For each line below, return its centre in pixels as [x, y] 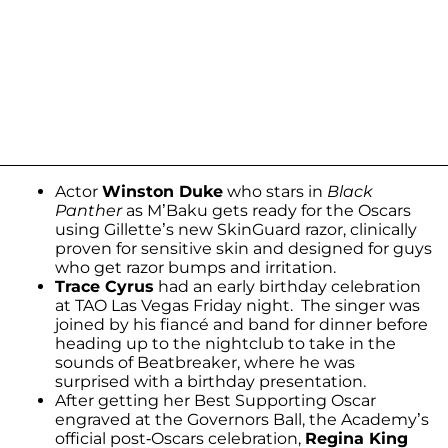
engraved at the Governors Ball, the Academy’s [242, 420]
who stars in [275, 192]
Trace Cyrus [104, 287]
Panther [88, 211]
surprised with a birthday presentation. [210, 382]
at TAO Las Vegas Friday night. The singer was [237, 306]
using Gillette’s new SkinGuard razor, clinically [236, 230]
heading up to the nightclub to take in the [225, 344]
